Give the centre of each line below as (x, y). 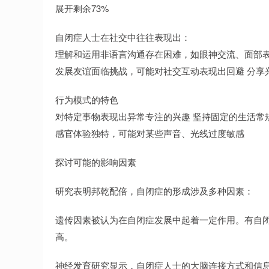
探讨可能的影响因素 (96, 162)
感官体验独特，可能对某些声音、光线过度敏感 (150, 133)
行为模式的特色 (87, 99)
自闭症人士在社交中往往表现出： (123, 37)
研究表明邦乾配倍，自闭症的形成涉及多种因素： (154, 191)
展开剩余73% (82, 8)
